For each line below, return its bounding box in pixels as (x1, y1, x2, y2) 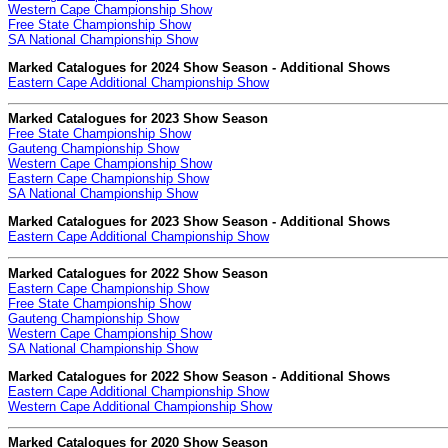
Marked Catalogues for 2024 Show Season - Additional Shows (8, 59, 390, 75)
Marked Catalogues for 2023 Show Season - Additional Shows (8, 214, 390, 230)
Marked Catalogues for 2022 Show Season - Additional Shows (8, 368, 390, 384)
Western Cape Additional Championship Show (8, 398, 272, 414)
